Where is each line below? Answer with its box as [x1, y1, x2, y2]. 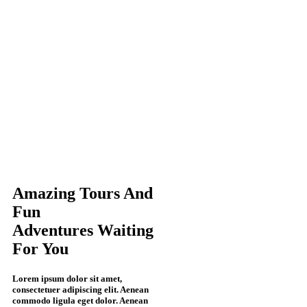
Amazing [12, 184, 75, 202]
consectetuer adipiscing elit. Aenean [12, 284, 149, 295]
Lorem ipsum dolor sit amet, [12, 273, 122, 284]
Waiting [97, 221, 153, 239]
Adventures [12, 221, 97, 239]
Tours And [75, 184, 153, 202]
